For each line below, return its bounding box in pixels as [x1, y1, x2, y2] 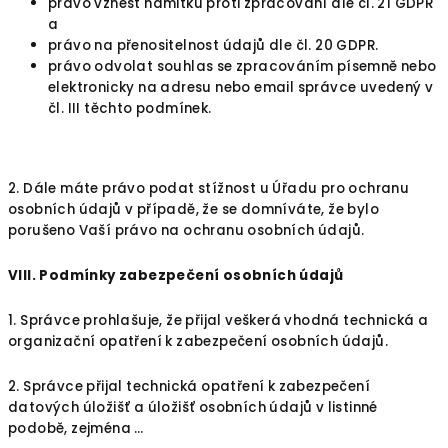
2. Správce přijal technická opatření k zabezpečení [8, 377, 370, 396]
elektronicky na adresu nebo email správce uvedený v [48, 78, 434, 97]
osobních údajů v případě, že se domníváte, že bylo [8, 200, 379, 219]
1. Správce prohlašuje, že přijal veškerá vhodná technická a [8, 311, 429, 330]
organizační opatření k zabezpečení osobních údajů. [8, 332, 388, 351]
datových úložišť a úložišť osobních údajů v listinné [8, 398, 378, 417]
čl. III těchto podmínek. [48, 99, 212, 118]
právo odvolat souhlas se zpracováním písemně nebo [48, 57, 437, 76]
